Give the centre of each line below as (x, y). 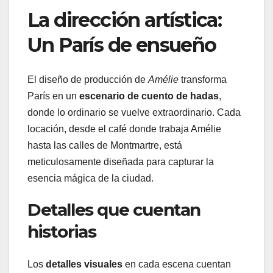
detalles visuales (84, 264)
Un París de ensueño (122, 45)
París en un (53, 96)
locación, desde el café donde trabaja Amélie (124, 129)
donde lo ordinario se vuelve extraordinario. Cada (134, 112)
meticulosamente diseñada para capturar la (121, 161)
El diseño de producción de (88, 79)
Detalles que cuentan (114, 209)
